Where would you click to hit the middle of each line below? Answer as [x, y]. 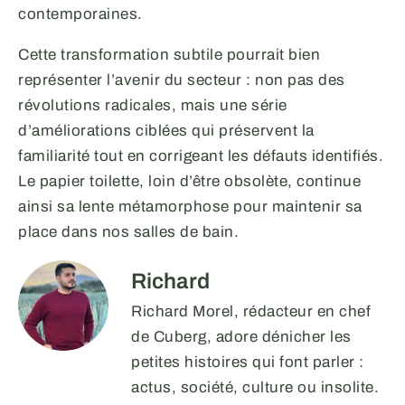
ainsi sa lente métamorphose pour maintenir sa [190, 206]
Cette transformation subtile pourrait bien [169, 54]
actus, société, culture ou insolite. [255, 387]
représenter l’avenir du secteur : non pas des [182, 80]
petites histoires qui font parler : [248, 362]
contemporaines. [80, 14]
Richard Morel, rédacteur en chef [251, 311]
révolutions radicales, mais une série [153, 105]
